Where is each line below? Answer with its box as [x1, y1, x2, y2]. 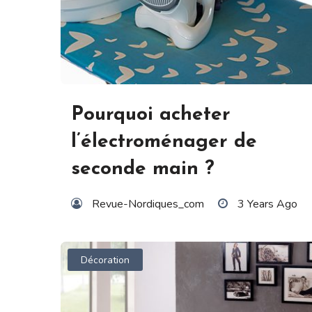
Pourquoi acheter [71, 105, 231, 125]
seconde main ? [71, 159, 214, 180]
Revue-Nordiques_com [92, 196, 204, 212]
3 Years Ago [237, 196, 297, 212]
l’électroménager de [71, 132, 257, 153]
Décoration [81, 253, 130, 267]
